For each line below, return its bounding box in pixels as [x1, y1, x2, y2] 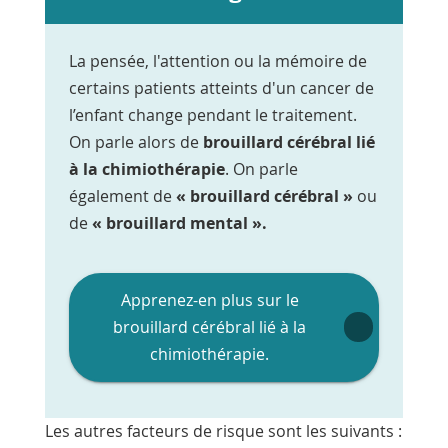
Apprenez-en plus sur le [120, 288, 299, 311]
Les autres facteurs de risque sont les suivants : [44, 419, 402, 442]
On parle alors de [68, 130, 203, 153]
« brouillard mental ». [91, 211, 267, 234]
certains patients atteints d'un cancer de [68, 76, 374, 99]
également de [68, 184, 176, 207]
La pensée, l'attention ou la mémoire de [68, 49, 367, 72]
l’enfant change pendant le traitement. [68, 103, 357, 126]
